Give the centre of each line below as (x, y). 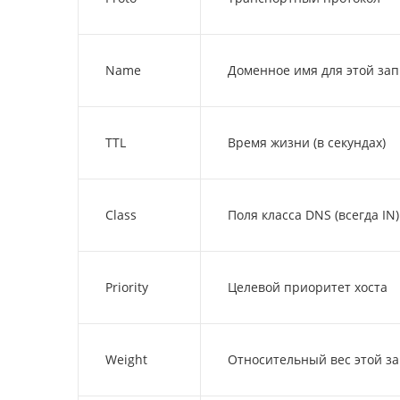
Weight (126, 359)
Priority (127, 287)
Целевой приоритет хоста (308, 287)
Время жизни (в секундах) (307, 142)
